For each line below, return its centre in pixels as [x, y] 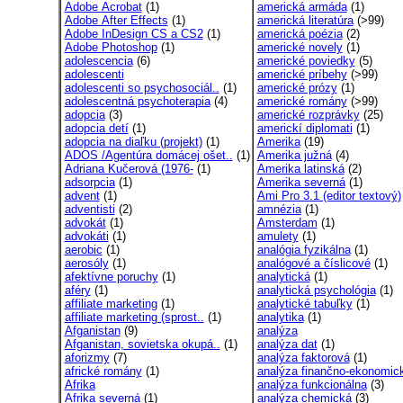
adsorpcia [90, 182]
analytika [280, 317]
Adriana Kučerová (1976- [129, 169]
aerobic [83, 250]
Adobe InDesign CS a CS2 [134, 34]
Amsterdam [287, 223]
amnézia [279, 209]
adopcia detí [96, 128]
